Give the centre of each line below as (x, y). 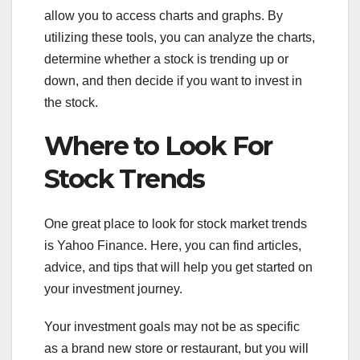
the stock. (71, 103)
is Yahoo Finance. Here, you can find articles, (173, 246)
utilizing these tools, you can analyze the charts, (180, 38)
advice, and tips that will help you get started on (178, 268)
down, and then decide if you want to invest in (173, 81)
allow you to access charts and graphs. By (164, 16)
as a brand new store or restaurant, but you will (176, 349)
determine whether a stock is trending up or (166, 59)
